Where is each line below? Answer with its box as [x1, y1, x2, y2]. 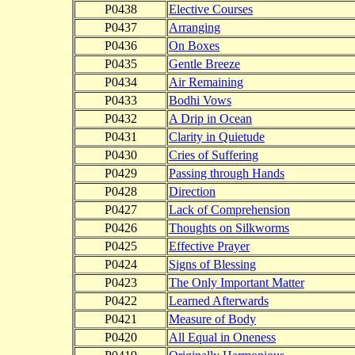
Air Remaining [169, 75, 243, 90]
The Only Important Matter [169, 276, 304, 290]
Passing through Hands [169, 166, 284, 181]
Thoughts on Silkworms [169, 221, 289, 235]
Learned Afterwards [169, 294, 269, 308]
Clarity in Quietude [169, 130, 265, 144]
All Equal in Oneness [169, 330, 276, 345]
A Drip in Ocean [169, 112, 252, 126]
